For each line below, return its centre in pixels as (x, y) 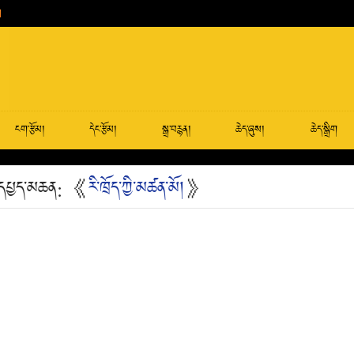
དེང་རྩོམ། (103, 130)
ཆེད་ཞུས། (250, 130)
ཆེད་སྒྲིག (324, 130)
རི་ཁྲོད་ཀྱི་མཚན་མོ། (136, 189)
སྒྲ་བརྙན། (177, 130)
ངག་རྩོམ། (30, 130)
